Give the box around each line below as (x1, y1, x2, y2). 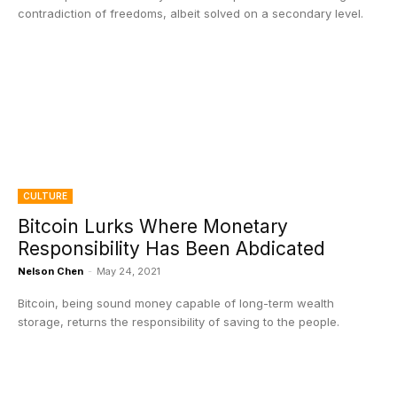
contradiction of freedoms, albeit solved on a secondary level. (18, 6, 363, 20)
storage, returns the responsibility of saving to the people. (18, 315, 339, 329)
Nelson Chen (18, 265, 83, 277)
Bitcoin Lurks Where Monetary (18, 215, 288, 237)
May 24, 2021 (97, 265, 160, 277)
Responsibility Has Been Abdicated (18, 237, 325, 260)
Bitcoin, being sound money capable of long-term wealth (18, 296, 334, 310)
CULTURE (23, 191, 67, 201)
